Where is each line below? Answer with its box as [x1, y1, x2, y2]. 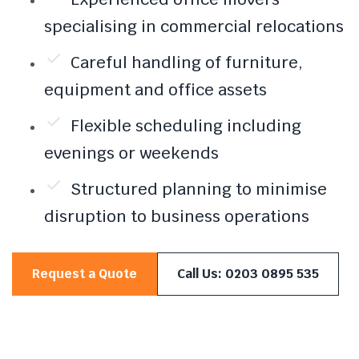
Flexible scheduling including [71, 115, 301, 136]
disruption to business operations [44, 205, 309, 227]
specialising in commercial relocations [44, 15, 344, 37]
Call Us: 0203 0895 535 [177, 264, 319, 282]
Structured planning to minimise [71, 178, 327, 200]
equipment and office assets [44, 79, 267, 100]
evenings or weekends [44, 142, 219, 163]
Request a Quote [32, 264, 137, 282]
